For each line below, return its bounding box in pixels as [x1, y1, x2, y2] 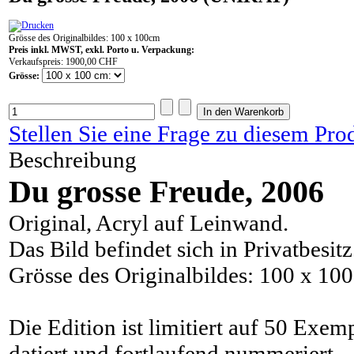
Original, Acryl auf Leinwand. [9, 210, 288, 236]
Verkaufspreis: [9, 56, 66, 68]
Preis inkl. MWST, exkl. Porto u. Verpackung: [9, 44, 194, 56]
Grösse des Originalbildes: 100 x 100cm [9, 32, 160, 44]
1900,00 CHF [66, 56, 118, 68]
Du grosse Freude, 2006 [9, 174, 324, 210]
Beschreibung [9, 147, 137, 173]
